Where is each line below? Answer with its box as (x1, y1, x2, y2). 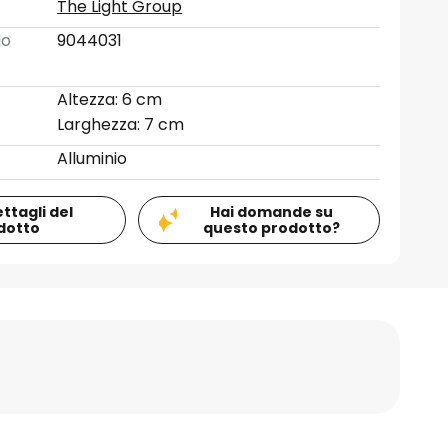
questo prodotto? (203, 218, 341, 238)
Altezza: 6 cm (57, 88, 163, 111)
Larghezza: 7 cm (57, 113, 185, 136)
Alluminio (57, 147, 128, 170)
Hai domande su (210, 202, 334, 222)
